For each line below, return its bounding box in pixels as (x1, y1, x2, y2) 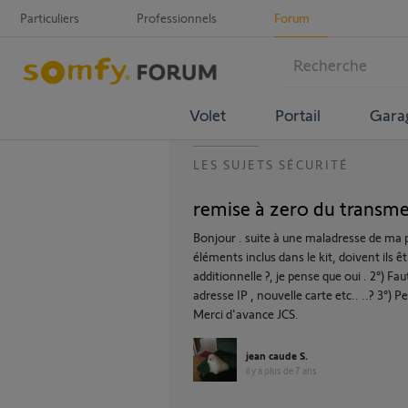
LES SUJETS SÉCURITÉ (193, 157, 349, 172)
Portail (274, 104, 321, 125)
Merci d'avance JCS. (193, 306, 299, 321)
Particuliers (20, 10, 79, 25)
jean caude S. (246, 349, 308, 362)
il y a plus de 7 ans (246, 364, 317, 376)
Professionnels (137, 10, 217, 25)
